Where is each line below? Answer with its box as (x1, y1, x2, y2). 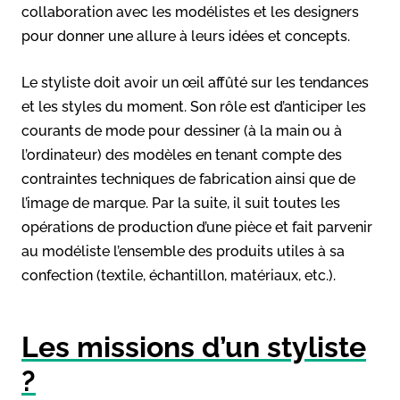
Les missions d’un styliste (21, 329, 366, 363)
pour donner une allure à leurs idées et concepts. (21, 27, 350, 45)
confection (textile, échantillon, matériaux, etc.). (21, 266, 336, 284)
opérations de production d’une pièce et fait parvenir (21, 218, 372, 236)
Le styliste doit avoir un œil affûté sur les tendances (21, 73, 369, 91)
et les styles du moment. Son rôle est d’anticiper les (21, 97, 366, 115)
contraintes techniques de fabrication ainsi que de (21, 170, 355, 187)
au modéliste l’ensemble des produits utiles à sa (21, 242, 345, 260)
